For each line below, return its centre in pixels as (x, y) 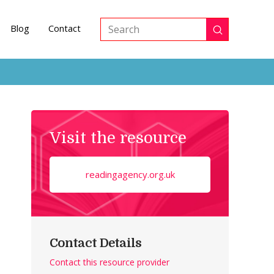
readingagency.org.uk (130, 174)
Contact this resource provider (110, 262)
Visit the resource (118, 138)
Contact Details (96, 243)
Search (116, 36)
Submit (233, 34)
